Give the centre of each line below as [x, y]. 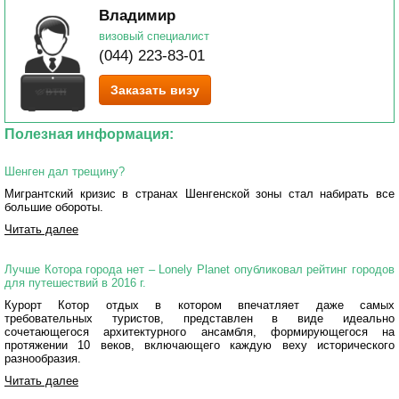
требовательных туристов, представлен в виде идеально [199, 318]
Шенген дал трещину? [65, 171]
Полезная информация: [89, 134]
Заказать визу [155, 90]
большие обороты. [54, 207]
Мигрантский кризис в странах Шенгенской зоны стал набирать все [199, 194]
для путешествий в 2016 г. [75, 283]
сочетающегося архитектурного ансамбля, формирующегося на [199, 332]
